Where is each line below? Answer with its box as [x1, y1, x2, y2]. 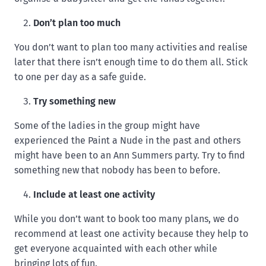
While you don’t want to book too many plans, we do [14, 213, 239, 225]
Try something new [33, 96, 116, 107]
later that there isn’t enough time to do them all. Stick [14, 56, 248, 68]
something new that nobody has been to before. [14, 164, 220, 176]
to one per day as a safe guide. [14, 71, 146, 83]
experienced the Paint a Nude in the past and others [14, 135, 240, 147]
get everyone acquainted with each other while [14, 243, 217, 255]
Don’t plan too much [33, 17, 121, 29]
